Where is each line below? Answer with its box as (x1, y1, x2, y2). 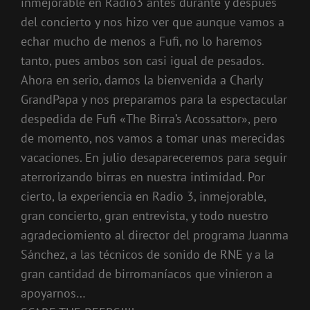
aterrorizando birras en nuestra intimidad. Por (21, 169, 265, 185)
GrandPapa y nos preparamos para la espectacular (21, 91, 287, 107)
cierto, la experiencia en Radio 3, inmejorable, (21, 188, 266, 204)
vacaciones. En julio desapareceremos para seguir (21, 149, 287, 165)
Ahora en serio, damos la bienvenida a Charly (21, 72, 262, 88)
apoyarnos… (21, 285, 86, 301)
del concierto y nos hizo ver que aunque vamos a (21, 14, 284, 30)
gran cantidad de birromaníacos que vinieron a (21, 266, 273, 282)
